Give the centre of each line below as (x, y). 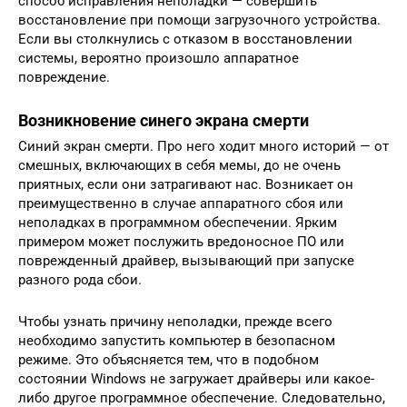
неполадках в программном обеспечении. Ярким (178, 223)
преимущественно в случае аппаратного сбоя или (181, 204)
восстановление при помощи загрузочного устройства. (199, 20)
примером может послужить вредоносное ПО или (181, 242)
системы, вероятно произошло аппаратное (159, 59)
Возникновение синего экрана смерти (164, 121)
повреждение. (64, 78)
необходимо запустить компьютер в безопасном (177, 341)
